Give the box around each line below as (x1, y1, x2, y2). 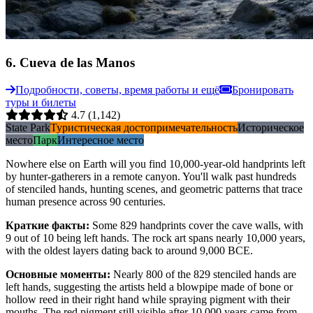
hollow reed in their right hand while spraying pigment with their (6, 293, 290, 305)
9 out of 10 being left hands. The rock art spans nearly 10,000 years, (6, 231, 305, 244)
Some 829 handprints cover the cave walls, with (92, 219, 303, 231)
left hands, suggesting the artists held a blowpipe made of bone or (6, 280, 293, 293)
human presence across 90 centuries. (6, 195, 166, 208)
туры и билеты (6, 96, 76, 108)
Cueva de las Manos (20, 54, 135, 70)
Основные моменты (6, 268, 107, 280)
